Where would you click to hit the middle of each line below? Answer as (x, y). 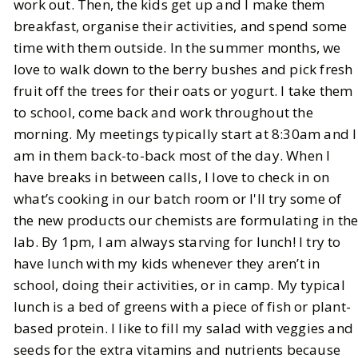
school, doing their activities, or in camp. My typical (179, 285)
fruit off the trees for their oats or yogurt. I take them (183, 91)
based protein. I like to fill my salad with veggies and (184, 328)
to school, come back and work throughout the (163, 113)
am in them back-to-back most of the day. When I (172, 156)
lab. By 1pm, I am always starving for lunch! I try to (177, 242)
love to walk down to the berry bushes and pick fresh (183, 70)
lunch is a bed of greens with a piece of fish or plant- (183, 307)
